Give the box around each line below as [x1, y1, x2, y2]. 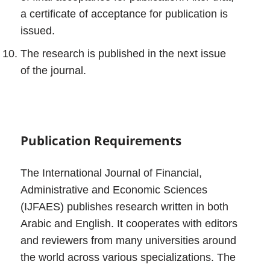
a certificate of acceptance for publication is [20, 7, 228, 20]
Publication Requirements [20, 132, 182, 149]
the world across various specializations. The [20, 251, 236, 264]
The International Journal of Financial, [20, 167, 202, 180]
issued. [20, 24, 55, 37]
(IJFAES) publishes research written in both [20, 201, 229, 213]
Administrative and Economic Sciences [20, 184, 208, 196]
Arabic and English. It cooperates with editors [20, 218, 238, 230]
